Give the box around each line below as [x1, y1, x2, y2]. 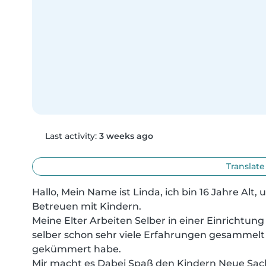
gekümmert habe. [32, 243, 121, 255]
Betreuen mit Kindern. [32, 200, 141, 212]
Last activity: [42, 130, 99, 141]
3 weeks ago [99, 130, 153, 141]
